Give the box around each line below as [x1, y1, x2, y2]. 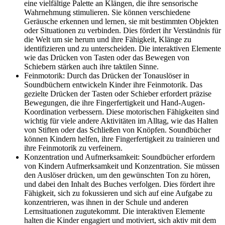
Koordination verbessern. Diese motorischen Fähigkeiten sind [24, 107, 219, 117]
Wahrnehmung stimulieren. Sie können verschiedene [24, 8, 190, 17]
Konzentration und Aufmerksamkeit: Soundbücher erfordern [24, 153, 215, 162]
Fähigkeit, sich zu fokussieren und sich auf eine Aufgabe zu [24, 189, 212, 198]
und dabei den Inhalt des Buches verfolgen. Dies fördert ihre [24, 180, 215, 189]
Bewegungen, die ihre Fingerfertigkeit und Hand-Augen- [24, 98, 205, 107]
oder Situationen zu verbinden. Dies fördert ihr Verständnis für [24, 26, 221, 35]
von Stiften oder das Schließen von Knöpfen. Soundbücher [24, 126, 211, 135]
